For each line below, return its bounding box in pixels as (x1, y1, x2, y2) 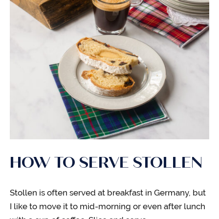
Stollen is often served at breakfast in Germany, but (10, 187, 206, 197)
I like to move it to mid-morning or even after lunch (10, 201, 205, 211)
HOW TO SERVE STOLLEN (10, 153, 202, 172)
